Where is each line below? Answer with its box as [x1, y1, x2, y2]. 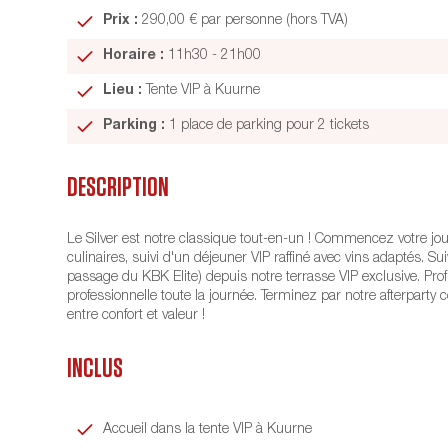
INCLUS [67, 355, 124, 383]
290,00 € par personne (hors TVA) [138, 14, 349, 29]
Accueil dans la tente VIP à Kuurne [103, 422, 313, 437]
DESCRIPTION [67, 173, 170, 201]
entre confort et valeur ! [67, 309, 206, 324]
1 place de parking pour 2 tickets [165, 119, 370, 134]
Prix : [103, 14, 139, 29]
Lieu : [103, 84, 143, 99]
